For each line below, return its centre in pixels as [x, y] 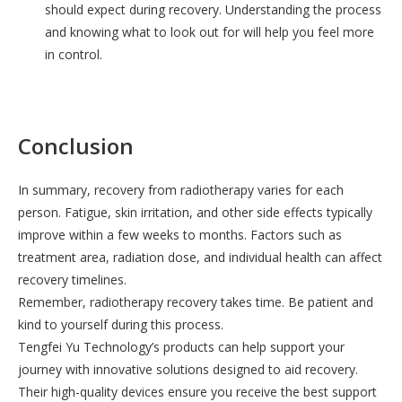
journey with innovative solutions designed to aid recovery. [188, 369]
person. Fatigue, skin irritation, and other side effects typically [195, 212]
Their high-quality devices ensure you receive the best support [197, 391]
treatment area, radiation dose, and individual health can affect [200, 257]
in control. [74, 54]
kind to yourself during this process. [121, 324]
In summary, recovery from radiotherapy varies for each [181, 189]
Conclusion [76, 145]
